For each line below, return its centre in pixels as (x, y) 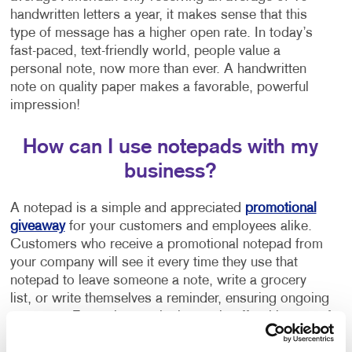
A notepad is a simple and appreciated (127, 208)
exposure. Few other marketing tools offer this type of (170, 317)
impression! (45, 105)
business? (170, 171)
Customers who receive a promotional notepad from (166, 244)
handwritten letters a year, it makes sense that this (158, 15)
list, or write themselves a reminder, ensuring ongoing (169, 299)
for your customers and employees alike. (188, 226)
